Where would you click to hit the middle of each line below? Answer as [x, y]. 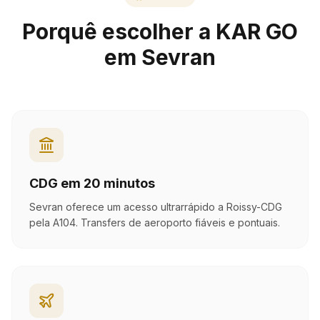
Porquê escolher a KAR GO [160, 31]
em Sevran [160, 57]
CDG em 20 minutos [92, 183]
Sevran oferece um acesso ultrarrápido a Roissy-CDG [156, 207]
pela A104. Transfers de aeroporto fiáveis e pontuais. [155, 222]
